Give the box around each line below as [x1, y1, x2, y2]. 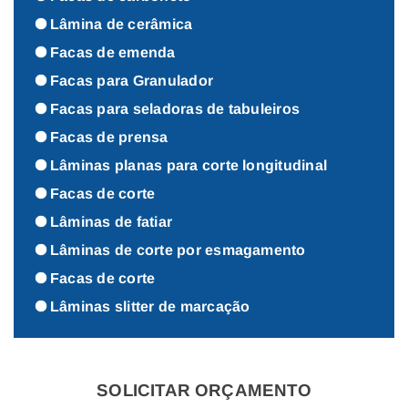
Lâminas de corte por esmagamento [50, 242, 306, 259]
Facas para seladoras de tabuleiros [50, 101, 301, 117]
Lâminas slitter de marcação [50, 299, 250, 315]
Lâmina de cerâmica [50, 16, 193, 33]
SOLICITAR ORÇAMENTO [97, 381, 311, 401]
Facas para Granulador [50, 73, 214, 89]
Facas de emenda [50, 45, 176, 61]
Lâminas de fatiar [50, 214, 173, 230]
